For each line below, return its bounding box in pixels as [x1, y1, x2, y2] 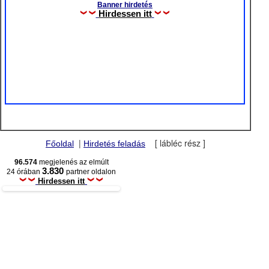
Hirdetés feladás [83, 139, 145, 148]
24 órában [7, 168, 42, 176]
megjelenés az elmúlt [37, 158, 109, 166]
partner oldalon [66, 168, 116, 176]
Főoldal [46, 139, 74, 148]
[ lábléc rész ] [145, 137, 205, 149]
